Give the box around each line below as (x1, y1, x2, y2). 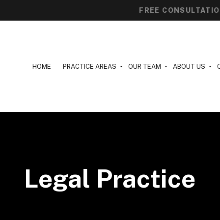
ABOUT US (172, 62, 205, 70)
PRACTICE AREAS (62, 62, 116, 70)
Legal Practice (24, 164, 196, 193)
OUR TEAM (128, 62, 161, 70)
